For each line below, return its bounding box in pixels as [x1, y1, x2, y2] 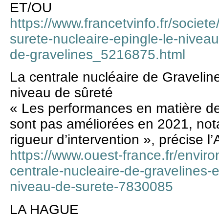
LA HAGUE [10, 201, 79, 217]
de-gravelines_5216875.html [10, 46, 185, 62]
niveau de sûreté [10, 85, 113, 101]
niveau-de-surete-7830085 [10, 179, 173, 195]
